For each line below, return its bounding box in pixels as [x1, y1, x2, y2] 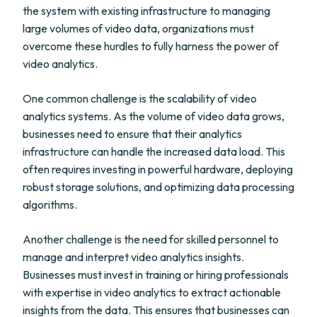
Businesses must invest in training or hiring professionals [23, 267, 289, 282]
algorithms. [23, 197, 77, 212]
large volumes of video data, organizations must [23, 21, 254, 35]
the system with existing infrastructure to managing [23, 4, 270, 18]
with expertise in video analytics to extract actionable [23, 285, 281, 299]
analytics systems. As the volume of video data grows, [23, 109, 284, 123]
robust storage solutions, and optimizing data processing [23, 180, 294, 194]
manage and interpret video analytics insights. [23, 250, 244, 264]
